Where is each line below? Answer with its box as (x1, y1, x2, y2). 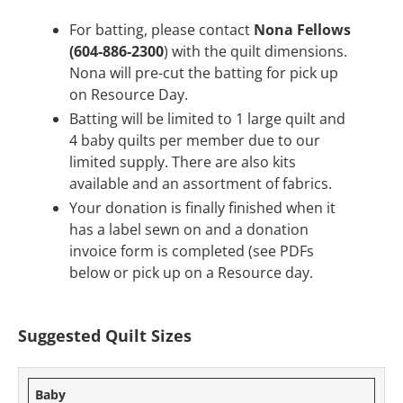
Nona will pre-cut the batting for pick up (68, 63, 338, 84)
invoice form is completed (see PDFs (68, 241, 314, 262)
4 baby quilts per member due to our (68, 130, 320, 151)
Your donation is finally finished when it (68, 198, 336, 219)
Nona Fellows (253, 20, 351, 40)
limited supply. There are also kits (68, 152, 296, 173)
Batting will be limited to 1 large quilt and (68, 109, 345, 130)
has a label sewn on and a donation (68, 219, 309, 240)
